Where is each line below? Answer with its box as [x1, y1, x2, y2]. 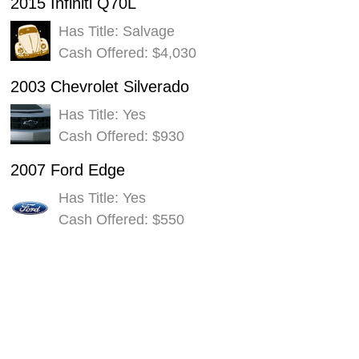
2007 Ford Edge [10, 160, 125, 179]
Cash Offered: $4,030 [58, 44, 196, 61]
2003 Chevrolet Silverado [10, 77, 189, 95]
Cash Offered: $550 [58, 211, 184, 228]
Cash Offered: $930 [58, 127, 184, 144]
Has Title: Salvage [58, 22, 175, 39]
